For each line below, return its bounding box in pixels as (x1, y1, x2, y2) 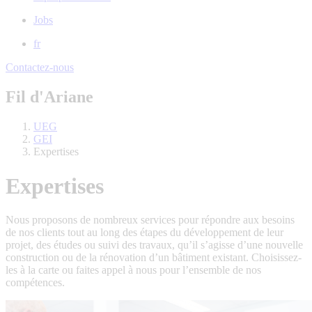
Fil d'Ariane (6, 88, 93, 107)
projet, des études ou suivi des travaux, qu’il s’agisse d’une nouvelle (6, 239, 303, 251)
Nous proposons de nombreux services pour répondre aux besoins (6, 214, 295, 226)
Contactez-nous (6, 61, 74, 74)
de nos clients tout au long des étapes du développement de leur (6, 226, 283, 239)
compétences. (6, 276, 65, 289)
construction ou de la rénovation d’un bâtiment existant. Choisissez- (6, 251, 302, 264)
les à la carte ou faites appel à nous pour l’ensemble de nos (6, 264, 261, 276)
